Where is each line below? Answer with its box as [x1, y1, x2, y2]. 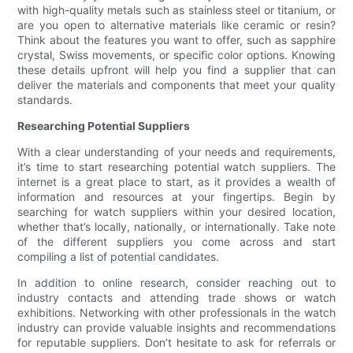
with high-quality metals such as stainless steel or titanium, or [17, 3, 336, 17]
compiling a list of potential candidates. [17, 250, 220, 264]
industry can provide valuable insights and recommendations [17, 321, 336, 335]
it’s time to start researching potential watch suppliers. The [17, 160, 336, 174]
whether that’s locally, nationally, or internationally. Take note [17, 220, 336, 234]
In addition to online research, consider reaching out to [17, 276, 336, 290]
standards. [17, 93, 73, 107]
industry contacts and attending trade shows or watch [17, 291, 336, 305]
